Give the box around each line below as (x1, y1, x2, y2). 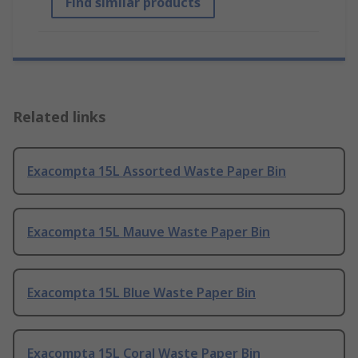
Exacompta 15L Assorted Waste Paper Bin (27, 162, 286, 181)
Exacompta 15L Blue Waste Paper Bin (27, 284, 256, 302)
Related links (13, 107, 106, 127)
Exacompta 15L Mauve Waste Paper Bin (27, 223, 270, 241)
